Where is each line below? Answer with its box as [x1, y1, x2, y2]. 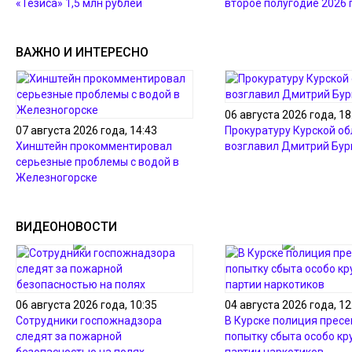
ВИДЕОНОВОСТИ [16, 219, 117, 234]
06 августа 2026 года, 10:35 [16, 299, 157, 311]
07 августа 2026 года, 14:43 [16, 124, 157, 137]
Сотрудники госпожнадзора [16, 314, 162, 327]
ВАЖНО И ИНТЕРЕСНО [16, 45, 148, 60]
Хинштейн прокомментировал [16, 140, 172, 152]
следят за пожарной [16, 330, 122, 343]
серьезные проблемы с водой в [16, 156, 179, 168]
